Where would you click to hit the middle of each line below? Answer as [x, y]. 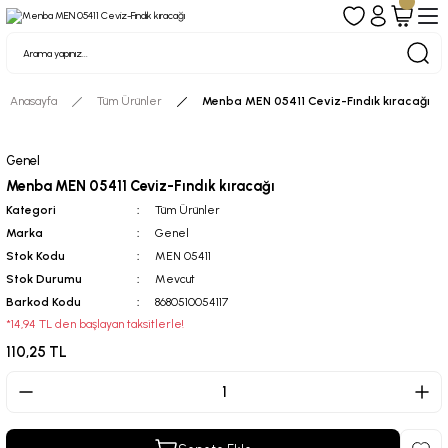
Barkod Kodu [43, 302]
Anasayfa [33, 101]
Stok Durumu [44, 279]
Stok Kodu [35, 256]
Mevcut [174, 279]
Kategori [31, 210]
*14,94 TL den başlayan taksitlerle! [95, 324]
